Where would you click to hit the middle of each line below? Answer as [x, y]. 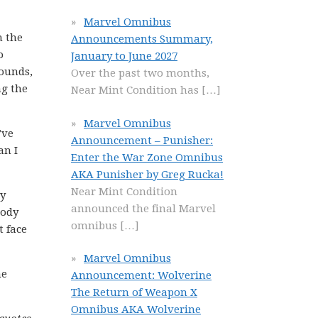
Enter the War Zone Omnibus [147, 157]
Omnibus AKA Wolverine [136, 309]
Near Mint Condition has [136, 90]
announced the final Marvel [143, 208]
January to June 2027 [124, 56]
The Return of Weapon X [134, 292]
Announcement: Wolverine [141, 275]
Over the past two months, [140, 73]
